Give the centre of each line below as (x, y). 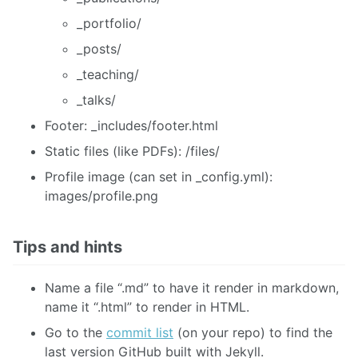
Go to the (76, 332)
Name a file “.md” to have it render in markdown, (192, 287)
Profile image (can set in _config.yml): (159, 176)
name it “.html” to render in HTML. (147, 306)
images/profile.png (101, 195)
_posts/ (99, 48)
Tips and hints (68, 247)
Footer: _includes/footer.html (131, 125)
